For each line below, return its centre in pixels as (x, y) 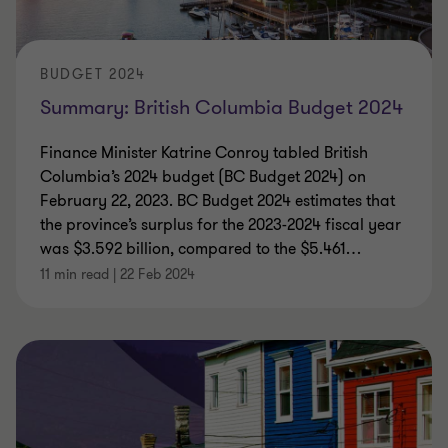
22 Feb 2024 (157, 274)
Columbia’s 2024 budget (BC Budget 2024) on (203, 177)
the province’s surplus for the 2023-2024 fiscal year (220, 225)
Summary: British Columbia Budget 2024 (221, 108)
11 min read (74, 274)
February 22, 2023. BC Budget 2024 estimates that (217, 201)
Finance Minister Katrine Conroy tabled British (204, 153)
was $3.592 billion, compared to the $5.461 (193, 249)
